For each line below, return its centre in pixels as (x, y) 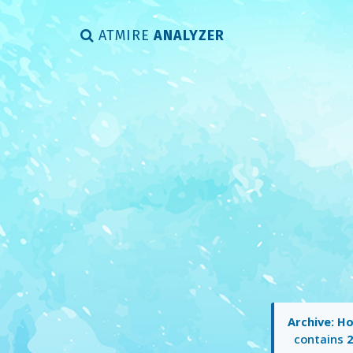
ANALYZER (187, 35)
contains (320, 339)
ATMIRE (124, 35)
